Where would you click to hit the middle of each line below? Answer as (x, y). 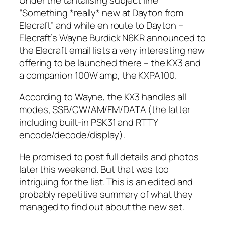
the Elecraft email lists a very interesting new (112, 50)
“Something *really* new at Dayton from (101, 12)
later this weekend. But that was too (94, 169)
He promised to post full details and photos (109, 156)
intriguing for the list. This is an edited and (106, 182)
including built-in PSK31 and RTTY (88, 122)
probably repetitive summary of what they (106, 194)
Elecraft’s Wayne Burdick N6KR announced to (113, 37)
